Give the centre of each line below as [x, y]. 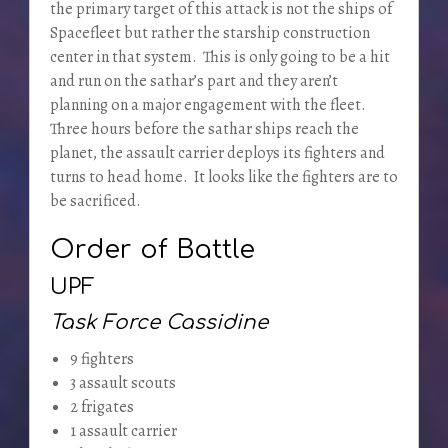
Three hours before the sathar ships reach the [204, 128]
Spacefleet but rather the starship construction [209, 32]
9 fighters [101, 358]
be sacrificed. [95, 200]
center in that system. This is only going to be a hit [219, 56]
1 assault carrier [123, 430]
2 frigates [101, 406]
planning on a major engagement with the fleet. [209, 104]
